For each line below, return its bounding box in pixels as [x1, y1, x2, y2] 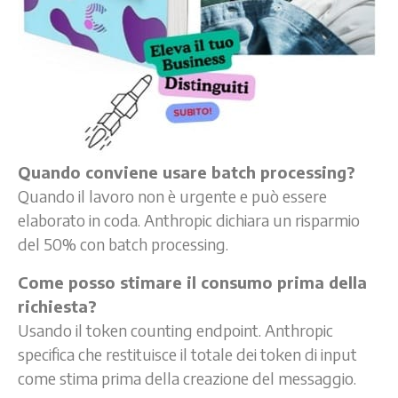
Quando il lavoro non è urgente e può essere [18, 185, 327, 206]
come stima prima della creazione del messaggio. [18, 367, 356, 388]
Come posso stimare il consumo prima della [18, 271, 367, 292]
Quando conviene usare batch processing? [18, 161, 355, 182]
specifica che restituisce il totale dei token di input [18, 343, 357, 364]
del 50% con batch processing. [18, 233, 228, 254]
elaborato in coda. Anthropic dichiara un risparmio [18, 209, 360, 230]
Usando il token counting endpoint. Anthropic [18, 319, 333, 340]
